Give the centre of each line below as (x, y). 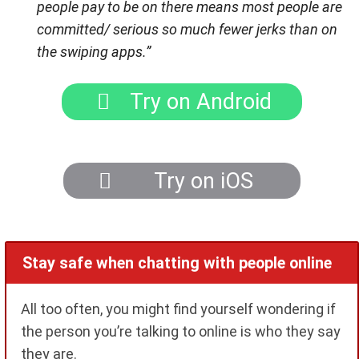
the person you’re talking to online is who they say (181, 332)
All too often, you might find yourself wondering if (178, 309)
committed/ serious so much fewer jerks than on (187, 30)
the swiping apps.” (94, 52)
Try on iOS (198, 181)
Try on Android (198, 102)
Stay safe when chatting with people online (177, 264)
